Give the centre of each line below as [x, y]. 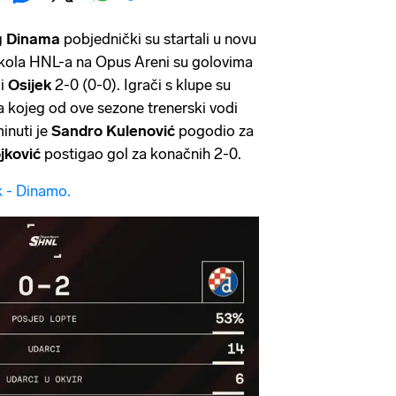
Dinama [35, 39]
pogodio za [216, 131]
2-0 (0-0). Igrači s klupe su [143, 85]
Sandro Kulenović [115, 131]
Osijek [31, 85]
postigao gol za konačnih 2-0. [143, 154]
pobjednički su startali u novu [160, 39]
